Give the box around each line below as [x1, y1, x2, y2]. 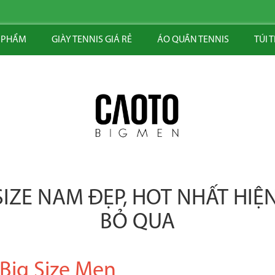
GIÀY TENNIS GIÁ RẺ [51, 35, 132, 45]
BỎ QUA [100, 212, 175, 234]
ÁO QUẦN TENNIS [157, 35, 229, 45]
